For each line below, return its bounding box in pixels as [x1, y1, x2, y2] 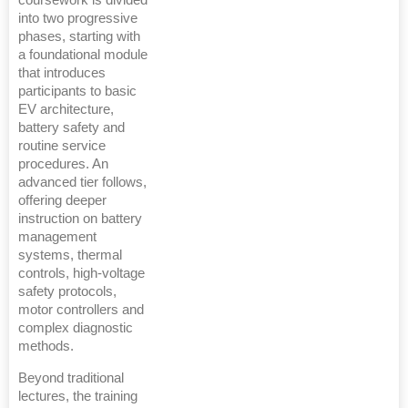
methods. [18, 339, 74, 353]
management [18, 229, 97, 244]
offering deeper [18, 193, 107, 208]
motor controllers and [18, 302, 144, 317]
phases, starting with [18, 29, 140, 44]
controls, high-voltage [18, 266, 145, 280]
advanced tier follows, [18, 175, 147, 189]
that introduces [18, 66, 106, 80]
